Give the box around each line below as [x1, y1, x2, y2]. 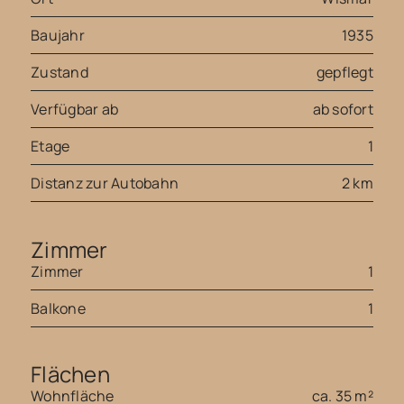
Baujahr [31, 25, 85, 46]
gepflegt [316, 62, 373, 83]
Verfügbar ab [31, 99, 119, 120]
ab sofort [312, 99, 373, 120]
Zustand [31, 62, 88, 83]
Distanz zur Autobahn [31, 173, 179, 194]
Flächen [31, 359, 110, 390]
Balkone [31, 298, 86, 318]
